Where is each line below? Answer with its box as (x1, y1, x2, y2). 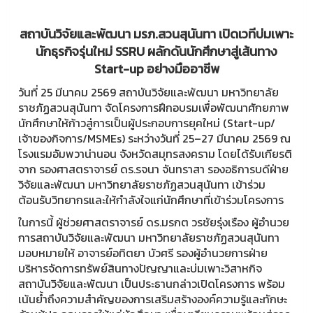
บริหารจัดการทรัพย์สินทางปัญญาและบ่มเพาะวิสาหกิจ (18, 259, 262, 277)
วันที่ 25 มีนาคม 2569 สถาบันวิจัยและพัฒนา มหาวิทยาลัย (18, 83, 279, 101)
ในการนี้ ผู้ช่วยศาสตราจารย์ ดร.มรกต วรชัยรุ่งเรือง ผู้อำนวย (18, 213, 289, 231)
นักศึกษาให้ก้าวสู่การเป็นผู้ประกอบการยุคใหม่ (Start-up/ (18, 114, 275, 131)
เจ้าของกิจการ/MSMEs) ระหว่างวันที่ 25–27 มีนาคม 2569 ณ (18, 129, 291, 147)
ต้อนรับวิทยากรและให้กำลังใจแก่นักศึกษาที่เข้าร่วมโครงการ (18, 191, 284, 208)
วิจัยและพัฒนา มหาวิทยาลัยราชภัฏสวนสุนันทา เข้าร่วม (18, 175, 265, 193)
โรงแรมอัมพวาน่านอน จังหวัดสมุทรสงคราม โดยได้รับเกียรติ (18, 145, 292, 162)
